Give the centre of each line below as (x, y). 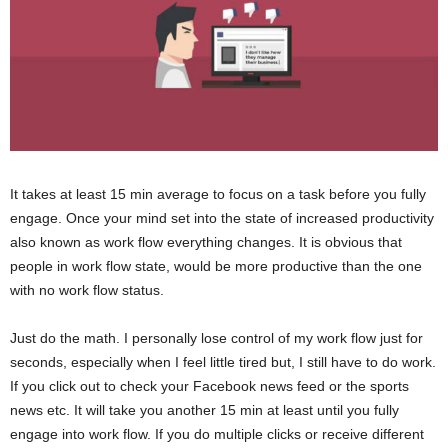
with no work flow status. (87, 290)
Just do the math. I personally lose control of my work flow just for (216, 338)
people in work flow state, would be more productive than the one (216, 266)
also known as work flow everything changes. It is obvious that (206, 242)
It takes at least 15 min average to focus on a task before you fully (218, 194)
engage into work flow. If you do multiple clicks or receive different (217, 434)
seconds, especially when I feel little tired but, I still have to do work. (223, 362)
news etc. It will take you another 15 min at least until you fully (204, 410)
